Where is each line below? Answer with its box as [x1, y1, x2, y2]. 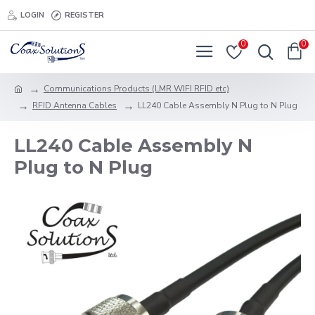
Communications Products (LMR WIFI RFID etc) [44, 83, 229, 94]
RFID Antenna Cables [32, 100, 117, 111]
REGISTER [65, 9, 104, 20]
